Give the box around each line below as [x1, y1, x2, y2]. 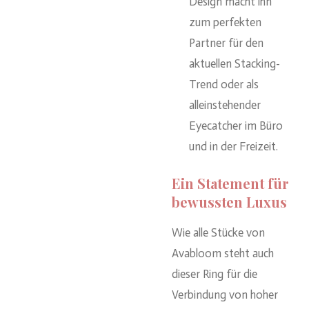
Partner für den [189, 35, 263, 50]
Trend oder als [189, 77, 259, 91]
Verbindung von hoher [172, 288, 278, 302]
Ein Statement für [172, 173, 289, 192]
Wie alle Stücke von [172, 226, 265, 240]
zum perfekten [189, 14, 261, 29]
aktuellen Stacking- [189, 56, 280, 70]
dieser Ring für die [172, 267, 257, 281]
